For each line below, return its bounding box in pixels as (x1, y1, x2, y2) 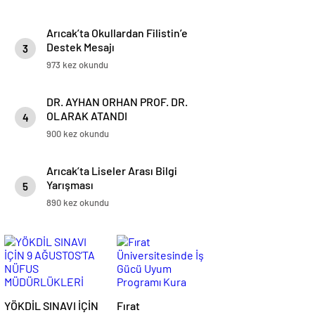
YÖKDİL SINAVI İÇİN (4, 299, 98, 312)
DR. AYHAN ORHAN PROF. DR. (46, 95, 188, 108)
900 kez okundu (46, 128, 109, 139)
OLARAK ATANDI (46, 109, 127, 122)
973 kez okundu (46, 59, 108, 70)
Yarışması (46, 178, 94, 191)
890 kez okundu (46, 197, 109, 208)
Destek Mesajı (46, 40, 115, 53)
